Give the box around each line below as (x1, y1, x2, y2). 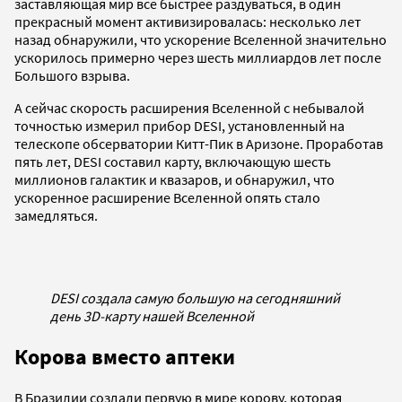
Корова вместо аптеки (14, 343, 235, 371)
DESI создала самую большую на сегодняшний (50, 289, 340, 308)
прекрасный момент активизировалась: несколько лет (14, 13, 361, 31)
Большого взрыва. (14, 66, 130, 85)
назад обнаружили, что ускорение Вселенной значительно (14, 31, 387, 49)
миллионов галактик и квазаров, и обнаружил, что (14, 170, 335, 189)
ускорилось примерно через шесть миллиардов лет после (14, 48, 381, 67)
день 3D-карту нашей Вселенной (50, 307, 254, 326)
